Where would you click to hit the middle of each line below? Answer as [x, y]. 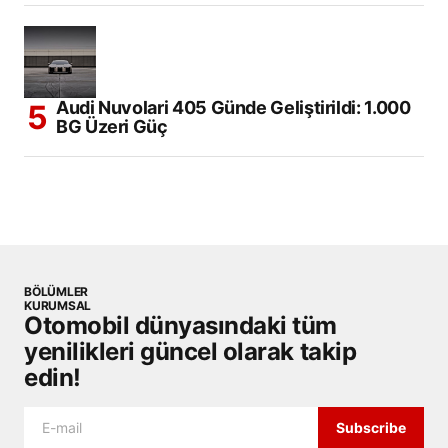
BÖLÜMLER [56, 291]
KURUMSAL [58, 305]
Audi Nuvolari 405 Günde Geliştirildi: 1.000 [233, 107]
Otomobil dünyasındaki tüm [180, 325]
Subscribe [371, 427]
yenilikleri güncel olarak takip [190, 351]
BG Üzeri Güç [112, 126]
